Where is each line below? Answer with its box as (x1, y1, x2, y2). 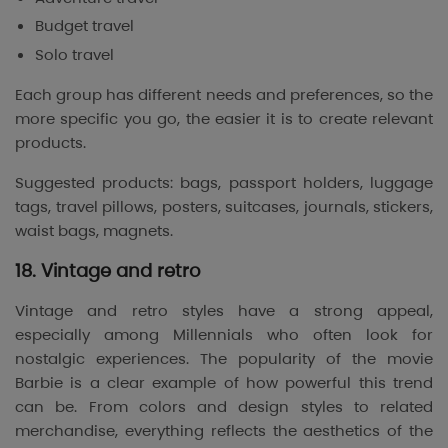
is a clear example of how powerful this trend (63, 372, 433, 394)
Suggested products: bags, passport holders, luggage (15, 172, 433, 194)
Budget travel (35, 15, 134, 37)
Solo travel (35, 44, 114, 66)
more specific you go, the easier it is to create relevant (15, 108, 433, 130)
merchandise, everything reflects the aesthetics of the (15, 420, 433, 442)
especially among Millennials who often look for (15, 324, 433, 346)
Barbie (15, 372, 63, 394)
